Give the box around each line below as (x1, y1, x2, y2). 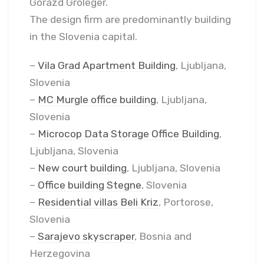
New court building (38, 161, 127, 174)
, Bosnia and (134, 230, 192, 242)
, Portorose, (159, 196, 213, 208)
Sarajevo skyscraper (38, 230, 134, 242)
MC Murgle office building (38, 93, 156, 105)
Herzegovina (29, 247, 90, 259)
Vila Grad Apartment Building (38, 59, 176, 71)
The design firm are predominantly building (29, 13, 231, 25)
